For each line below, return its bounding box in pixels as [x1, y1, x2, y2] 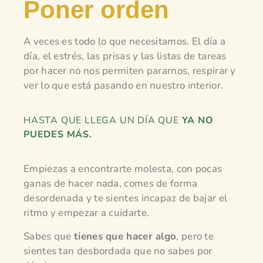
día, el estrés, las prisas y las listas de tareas [23, 49, 227, 63]
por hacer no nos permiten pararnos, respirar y [23, 64, 236, 78]
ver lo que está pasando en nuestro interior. [23, 79, 224, 93]
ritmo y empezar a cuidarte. [23, 206, 150, 220]
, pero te [176, 229, 214, 243]
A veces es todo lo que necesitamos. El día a [23, 35, 226, 49]
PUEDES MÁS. [23, 127, 92, 141]
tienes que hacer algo [74, 229, 177, 243]
